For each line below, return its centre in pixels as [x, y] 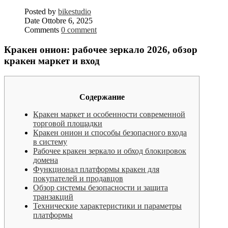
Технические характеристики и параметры [107, 206]
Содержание [102, 97]
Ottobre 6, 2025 [67, 20]
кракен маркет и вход [52, 61]
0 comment [79, 30]
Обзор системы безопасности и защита [101, 188]
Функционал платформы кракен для [96, 169]
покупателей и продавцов [78, 179]
